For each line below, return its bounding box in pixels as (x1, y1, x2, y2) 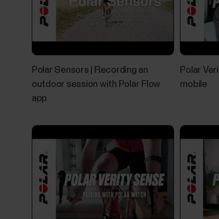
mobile (180, 79, 207, 89)
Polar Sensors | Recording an (31, 65, 148, 75)
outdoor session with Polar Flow (31, 79, 161, 89)
